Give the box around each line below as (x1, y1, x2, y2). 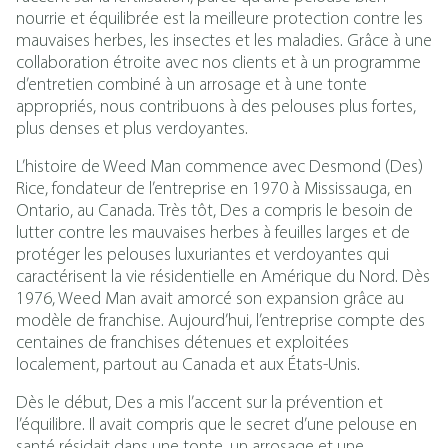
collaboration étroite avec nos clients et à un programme (16, 54, 421, 73)
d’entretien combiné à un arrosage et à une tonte (16, 76, 367, 95)
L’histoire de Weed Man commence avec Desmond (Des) (16, 158, 423, 177)
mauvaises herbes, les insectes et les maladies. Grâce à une (16, 32, 432, 51)
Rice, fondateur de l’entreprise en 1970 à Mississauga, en (16, 180, 412, 199)
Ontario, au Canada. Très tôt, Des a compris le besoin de (16, 202, 413, 221)
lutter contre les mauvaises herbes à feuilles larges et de (16, 224, 410, 243)
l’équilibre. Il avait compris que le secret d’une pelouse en (16, 416, 417, 435)
